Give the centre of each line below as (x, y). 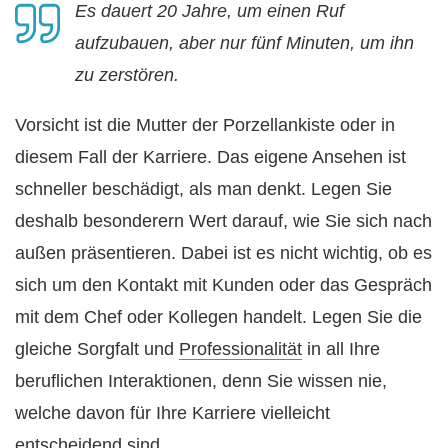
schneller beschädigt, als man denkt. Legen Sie (203, 188)
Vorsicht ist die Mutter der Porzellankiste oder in (205, 124)
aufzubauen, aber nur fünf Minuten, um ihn (244, 42)
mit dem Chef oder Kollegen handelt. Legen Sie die (218, 316)
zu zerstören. (127, 74)
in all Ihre (341, 348)
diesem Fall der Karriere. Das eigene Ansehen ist (210, 156)
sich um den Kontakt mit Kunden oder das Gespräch (223, 284)
